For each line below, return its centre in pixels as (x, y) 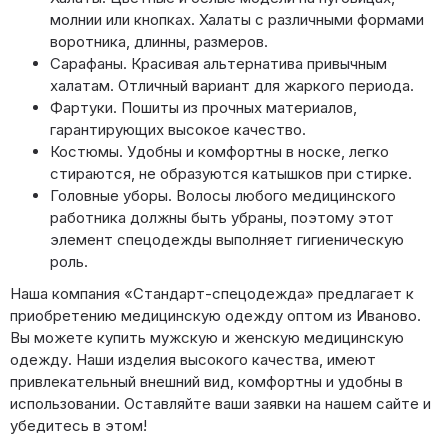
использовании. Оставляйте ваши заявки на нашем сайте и (220, 404)
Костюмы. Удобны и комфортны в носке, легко (219, 152)
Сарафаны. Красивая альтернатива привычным (218, 64)
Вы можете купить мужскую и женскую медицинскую (207, 338)
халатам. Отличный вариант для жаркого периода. (232, 86)
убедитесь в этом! (78, 426)
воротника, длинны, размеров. (159, 42)
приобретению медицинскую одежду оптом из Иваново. (215, 316)
